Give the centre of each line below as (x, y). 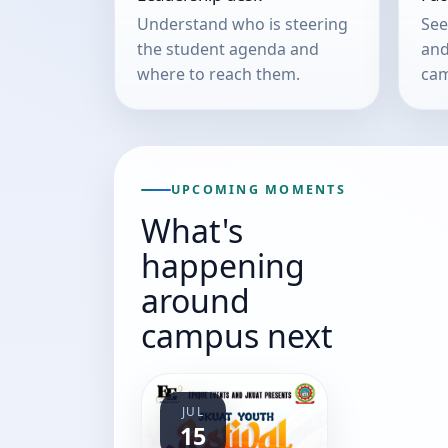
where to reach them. (218, 73)
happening (223, 265)
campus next (237, 335)
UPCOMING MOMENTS (258, 189)
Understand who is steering (242, 23)
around (195, 300)
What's (192, 230)
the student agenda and (228, 48)
